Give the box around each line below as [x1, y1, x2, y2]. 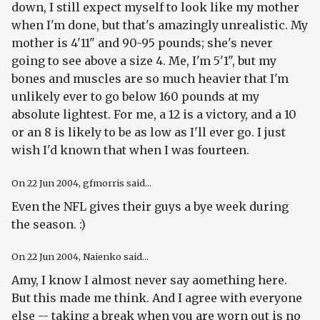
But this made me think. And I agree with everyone [11, 291, 302, 306]
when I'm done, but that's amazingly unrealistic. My [11, 17, 308, 32]
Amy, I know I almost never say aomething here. [11, 273, 287, 288]
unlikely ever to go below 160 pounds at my [11, 89, 259, 104]
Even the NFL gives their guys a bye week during [11, 199, 289, 214]
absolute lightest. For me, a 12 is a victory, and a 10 [11, 106, 296, 121]
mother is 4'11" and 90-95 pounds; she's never [11, 35, 273, 50]
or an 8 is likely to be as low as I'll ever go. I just [11, 124, 286, 139]
